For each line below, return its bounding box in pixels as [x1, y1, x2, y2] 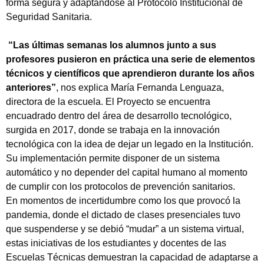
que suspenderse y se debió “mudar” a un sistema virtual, [6, 224, 244, 235]
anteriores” [6, 82, 56, 93]
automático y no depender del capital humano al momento [6, 167, 247, 178]
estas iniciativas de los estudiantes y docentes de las [6, 238, 226, 249]
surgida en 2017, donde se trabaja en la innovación [6, 125, 220, 136]
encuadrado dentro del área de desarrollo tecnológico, [6, 111, 232, 121]
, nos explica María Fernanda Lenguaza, [56, 82, 224, 93]
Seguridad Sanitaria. [6, 12, 92, 22]
